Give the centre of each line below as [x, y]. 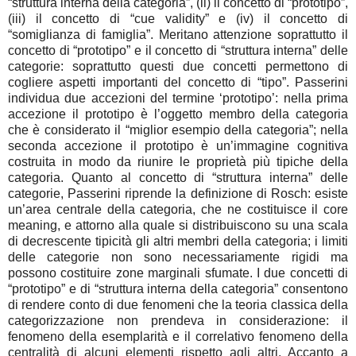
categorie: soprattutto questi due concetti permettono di [178, 67]
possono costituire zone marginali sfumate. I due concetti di [178, 273]
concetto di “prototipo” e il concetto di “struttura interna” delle [178, 51]
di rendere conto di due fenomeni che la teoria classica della [178, 305]
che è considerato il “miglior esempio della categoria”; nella [178, 130]
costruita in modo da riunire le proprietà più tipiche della [178, 162]
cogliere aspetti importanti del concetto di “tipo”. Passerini [178, 83]
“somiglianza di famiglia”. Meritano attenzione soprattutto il [178, 35]
